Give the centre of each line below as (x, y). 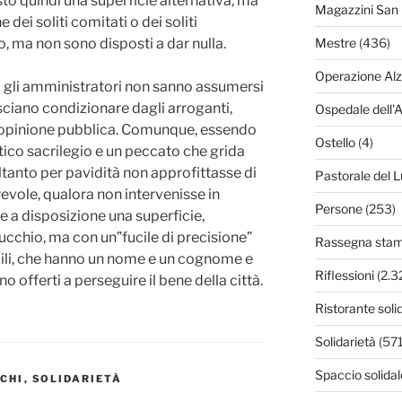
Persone (338, 209)
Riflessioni (344, 275)
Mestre (335, 43)
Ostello (335, 143)
